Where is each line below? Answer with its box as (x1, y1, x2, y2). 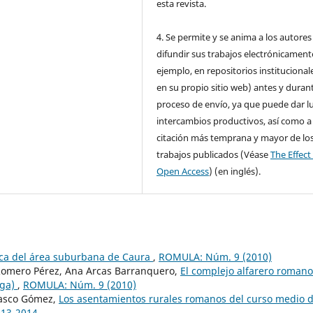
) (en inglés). (209, 164, 261, 177)
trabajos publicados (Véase (156, 147, 271, 161)
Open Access (156, 164, 210, 177)
